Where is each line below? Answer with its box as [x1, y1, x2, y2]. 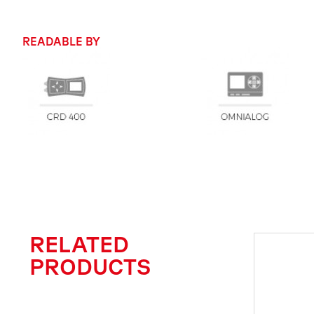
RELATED [29, 230, 129, 257]
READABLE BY [22, 34, 100, 48]
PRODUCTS [29, 252, 151, 279]
